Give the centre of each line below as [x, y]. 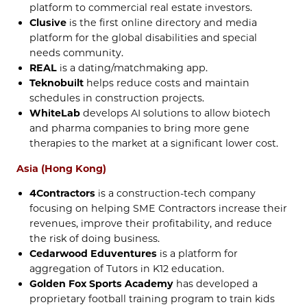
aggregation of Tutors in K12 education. [127, 268]
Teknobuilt [57, 83]
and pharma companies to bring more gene [140, 128]
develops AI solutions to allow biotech [176, 113]
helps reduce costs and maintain [167, 83]
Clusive [50, 23]
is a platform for [198, 253]
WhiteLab [55, 113]
